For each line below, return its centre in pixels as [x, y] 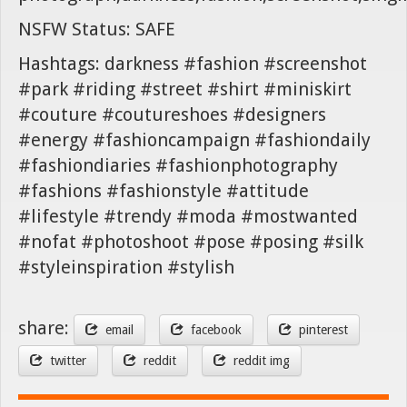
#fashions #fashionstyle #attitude [164, 190]
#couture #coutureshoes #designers [172, 114]
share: [46, 328]
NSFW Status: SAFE [97, 29]
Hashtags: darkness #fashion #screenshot [193, 63]
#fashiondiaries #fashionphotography [178, 165]
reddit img [258, 360]
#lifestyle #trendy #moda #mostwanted [188, 216]
